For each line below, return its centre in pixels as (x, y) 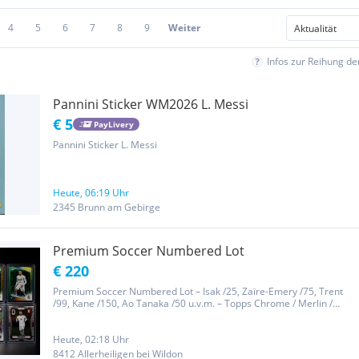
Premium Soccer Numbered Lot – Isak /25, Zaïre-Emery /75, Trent (198, 291)
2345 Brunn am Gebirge (107, 207)
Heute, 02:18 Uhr (91, 339)
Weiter (184, 28)
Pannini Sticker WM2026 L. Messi (151, 104)
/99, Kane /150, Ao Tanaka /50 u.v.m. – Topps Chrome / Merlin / (193, 303)
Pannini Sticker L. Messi (105, 145)
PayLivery (113, 124)
